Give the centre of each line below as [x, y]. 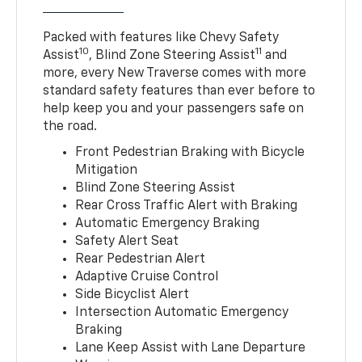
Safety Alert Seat [127, 241]
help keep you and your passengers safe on [174, 109]
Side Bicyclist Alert [133, 295]
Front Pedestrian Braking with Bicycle [190, 152]
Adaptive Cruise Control [147, 277]
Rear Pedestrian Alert [141, 259]
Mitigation [107, 170]
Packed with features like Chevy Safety [161, 38]
